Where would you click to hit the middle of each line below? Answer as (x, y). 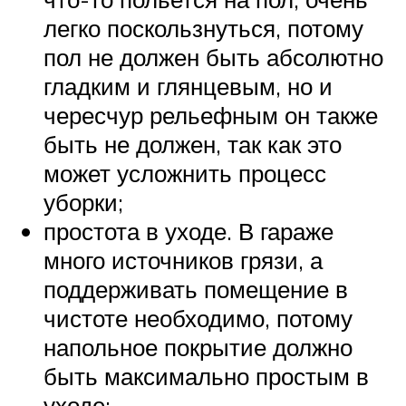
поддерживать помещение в (196, 289)
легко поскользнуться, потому (203, 28)
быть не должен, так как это (193, 144)
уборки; (83, 202)
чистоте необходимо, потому (198, 318)
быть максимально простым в (206, 376)
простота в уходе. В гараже (188, 231)
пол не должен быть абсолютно (213, 57)
